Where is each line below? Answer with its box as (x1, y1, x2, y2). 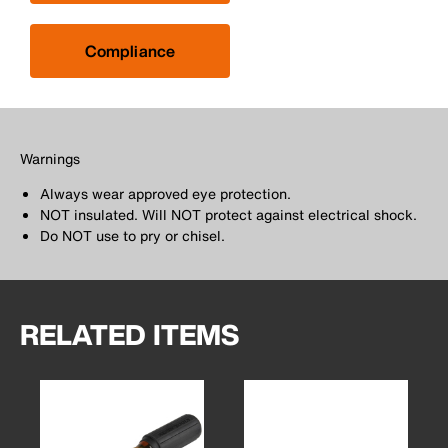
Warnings (20, 147, 80, 169)
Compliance (84, 38, 176, 63)
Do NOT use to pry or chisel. (40, 224, 225, 246)
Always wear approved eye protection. (40, 182, 291, 204)
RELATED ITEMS (20, 313, 239, 355)
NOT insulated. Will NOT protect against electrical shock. (40, 203, 417, 225)
